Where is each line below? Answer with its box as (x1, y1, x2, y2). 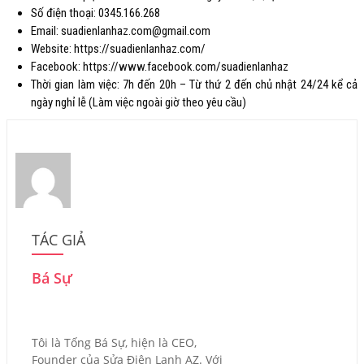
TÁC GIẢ (32, 229, 85, 249)
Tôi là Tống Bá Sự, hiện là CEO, (32, 334, 197, 350)
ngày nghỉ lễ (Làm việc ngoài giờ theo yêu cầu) (31, 95, 246, 110)
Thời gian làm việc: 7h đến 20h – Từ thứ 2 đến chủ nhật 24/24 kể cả (31, 77, 357, 93)
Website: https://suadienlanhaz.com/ (31, 41, 206, 57)
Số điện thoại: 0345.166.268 (31, 6, 160, 21)
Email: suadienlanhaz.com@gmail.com (31, 24, 210, 39)
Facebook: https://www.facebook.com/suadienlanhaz (31, 59, 288, 75)
